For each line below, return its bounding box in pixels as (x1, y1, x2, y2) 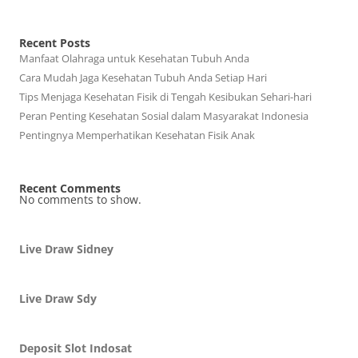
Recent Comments (19, 181, 121, 196)
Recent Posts (19, 35, 90, 50)
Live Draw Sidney (19, 241, 113, 257)
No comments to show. (19, 192, 141, 207)
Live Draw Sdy (19, 291, 97, 306)
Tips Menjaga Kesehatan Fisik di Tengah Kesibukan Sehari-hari (19, 89, 312, 104)
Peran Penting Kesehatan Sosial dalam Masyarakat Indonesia (19, 109, 308, 123)
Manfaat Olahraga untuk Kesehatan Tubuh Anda (19, 51, 249, 66)
